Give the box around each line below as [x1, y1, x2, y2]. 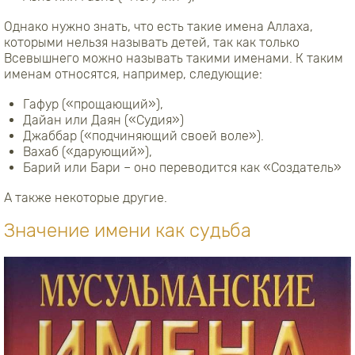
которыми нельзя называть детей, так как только [4, 34, 300, 50]
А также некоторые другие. [4, 189, 167, 205]
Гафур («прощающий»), [23, 96, 163, 112]
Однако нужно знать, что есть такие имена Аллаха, [4, 18, 313, 34]
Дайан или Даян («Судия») [23, 112, 184, 128]
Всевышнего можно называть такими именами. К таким [4, 50, 343, 66]
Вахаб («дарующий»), [23, 143, 152, 159]
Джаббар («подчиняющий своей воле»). [23, 128, 264, 143]
